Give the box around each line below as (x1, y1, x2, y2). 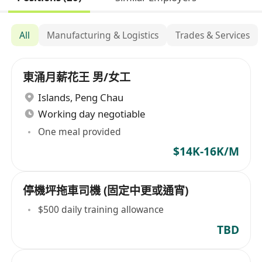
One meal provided (38, 125, 122, 139)
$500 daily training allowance (38, 203, 164, 216)
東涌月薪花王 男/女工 (23, 70, 131, 85)
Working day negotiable (38, 106, 146, 120)
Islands (38, 90, 71, 104)
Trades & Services (175, 28, 250, 42)
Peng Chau (75, 90, 124, 104)
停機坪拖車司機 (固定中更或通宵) (23, 182, 189, 198)
